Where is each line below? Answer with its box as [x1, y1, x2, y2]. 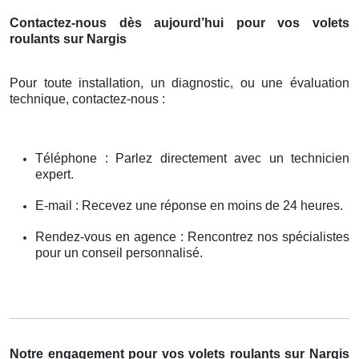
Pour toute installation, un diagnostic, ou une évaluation [10, 76, 349, 91]
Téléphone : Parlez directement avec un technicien [35, 151, 349, 166]
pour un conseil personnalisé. [35, 246, 203, 260]
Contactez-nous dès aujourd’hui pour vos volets [10, 16, 349, 30]
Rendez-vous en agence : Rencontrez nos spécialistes [35, 230, 349, 244]
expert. [35, 167, 74, 182]
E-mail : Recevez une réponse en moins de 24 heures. [35, 199, 343, 213]
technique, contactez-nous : [10, 92, 165, 107]
